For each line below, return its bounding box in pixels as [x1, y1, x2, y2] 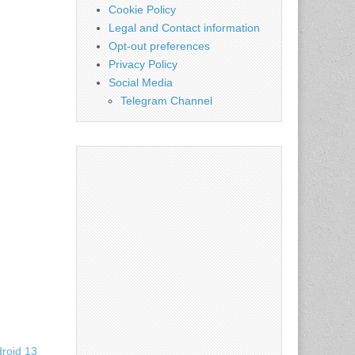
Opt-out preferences [109, 40, 210, 52]
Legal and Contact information [109, 21, 260, 34]
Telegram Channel [120, 94, 212, 107]
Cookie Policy [109, 3, 176, 16]
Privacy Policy [109, 58, 177, 71]
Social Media [109, 76, 173, 89]
